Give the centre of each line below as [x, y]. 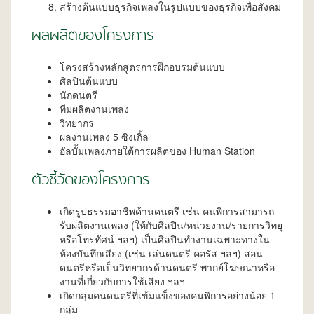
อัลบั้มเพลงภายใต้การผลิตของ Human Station [157, 151]
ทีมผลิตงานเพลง [94, 109]
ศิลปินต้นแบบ [89, 81]
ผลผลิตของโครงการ [93, 37]
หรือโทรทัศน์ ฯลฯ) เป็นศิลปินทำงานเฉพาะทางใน [165, 239]
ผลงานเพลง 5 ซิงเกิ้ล [104, 137]
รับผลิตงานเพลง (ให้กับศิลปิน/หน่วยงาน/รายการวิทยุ [171, 225]
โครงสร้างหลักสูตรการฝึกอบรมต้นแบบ [142, 67]
